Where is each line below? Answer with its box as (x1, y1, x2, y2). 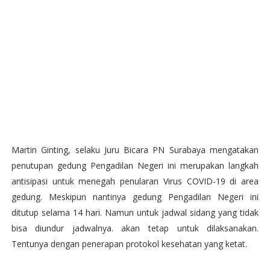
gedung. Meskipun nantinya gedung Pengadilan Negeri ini (11, 190, 259, 202)
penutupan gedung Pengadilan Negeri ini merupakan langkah (11, 159, 259, 171)
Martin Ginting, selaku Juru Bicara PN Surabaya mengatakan (11, 143, 259, 155)
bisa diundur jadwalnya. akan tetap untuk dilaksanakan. (11, 222, 259, 234)
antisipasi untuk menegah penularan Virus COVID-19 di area (11, 175, 259, 187)
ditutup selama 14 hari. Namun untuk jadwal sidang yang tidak (11, 206, 259, 218)
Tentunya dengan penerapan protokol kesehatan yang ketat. (11, 237, 247, 250)
